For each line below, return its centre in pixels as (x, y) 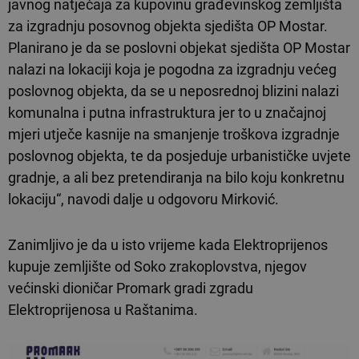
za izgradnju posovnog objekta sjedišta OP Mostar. (168, 26)
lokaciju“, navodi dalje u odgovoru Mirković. (145, 200)
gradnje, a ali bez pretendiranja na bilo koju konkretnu (176, 178)
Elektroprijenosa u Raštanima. (105, 310)
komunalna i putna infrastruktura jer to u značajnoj (167, 113)
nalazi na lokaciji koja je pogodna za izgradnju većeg (172, 70)
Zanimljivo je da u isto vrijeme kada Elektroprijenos (168, 245)
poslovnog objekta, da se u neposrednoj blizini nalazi (173, 91)
